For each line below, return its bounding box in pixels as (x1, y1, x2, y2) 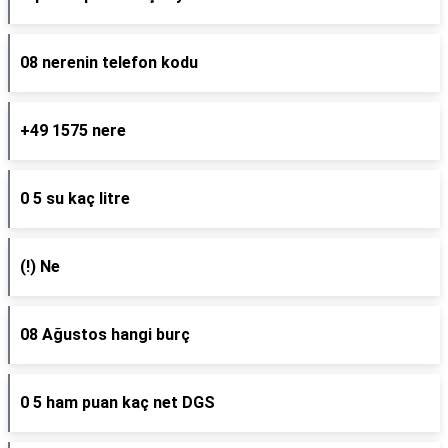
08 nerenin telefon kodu (20, 53, 198, 72)
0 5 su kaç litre (20, 189, 130, 208)
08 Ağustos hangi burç (20, 325, 190, 344)
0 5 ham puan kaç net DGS (20, 393, 215, 412)
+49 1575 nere (20, 121, 126, 140)
